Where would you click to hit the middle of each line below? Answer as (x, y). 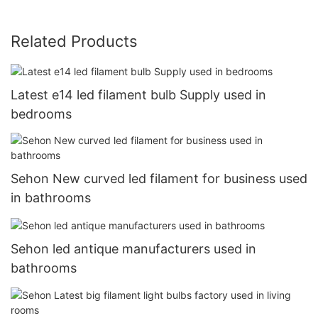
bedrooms (41, 114)
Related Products (74, 41)
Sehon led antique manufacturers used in (133, 249)
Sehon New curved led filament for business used (159, 179)
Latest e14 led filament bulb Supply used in (138, 94)
